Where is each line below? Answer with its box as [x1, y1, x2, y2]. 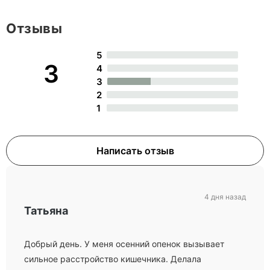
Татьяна [24, 204, 68, 217]
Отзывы [6, 20, 63, 36]
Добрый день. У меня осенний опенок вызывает [24, 239, 224, 249]
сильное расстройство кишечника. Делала [24, 254, 201, 264]
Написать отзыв [96, 144, 174, 157]
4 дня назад [204, 192, 246, 201]
